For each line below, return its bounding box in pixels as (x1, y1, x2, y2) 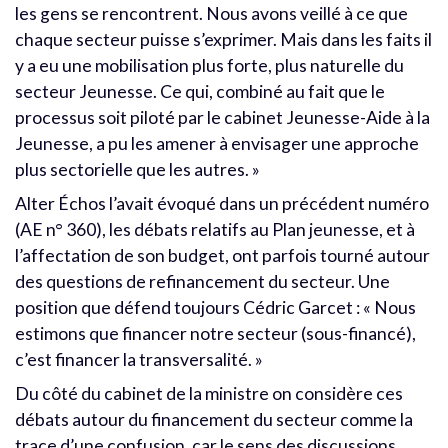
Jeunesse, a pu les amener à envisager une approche (15, 133, 419, 155)
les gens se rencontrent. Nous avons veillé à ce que (15, 3, 408, 25)
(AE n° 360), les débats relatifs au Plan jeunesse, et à (15, 219, 415, 241)
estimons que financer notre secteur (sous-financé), (15, 323, 416, 345)
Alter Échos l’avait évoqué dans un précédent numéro (15, 193, 429, 215)
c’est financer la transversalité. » (15, 349, 263, 371)
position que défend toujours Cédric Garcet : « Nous (15, 297, 416, 319)
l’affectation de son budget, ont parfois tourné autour (15, 245, 430, 267)
